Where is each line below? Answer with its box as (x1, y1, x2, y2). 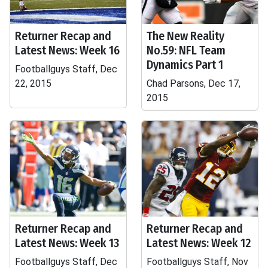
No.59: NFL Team (147, 43, 226, 57)
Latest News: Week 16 (15, 43, 120, 57)
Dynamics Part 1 (147, 57, 223, 72)
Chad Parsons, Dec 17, (147, 78, 240, 89)
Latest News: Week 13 (15, 236, 119, 250)
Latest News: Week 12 (147, 236, 251, 250)
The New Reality (147, 29, 224, 43)
